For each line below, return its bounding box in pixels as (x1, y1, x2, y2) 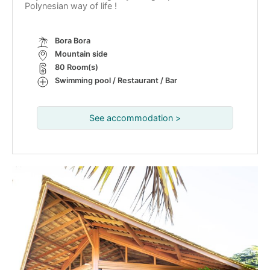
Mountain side (55, 49, 108, 58)
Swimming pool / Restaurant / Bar (55, 76, 177, 85)
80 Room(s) (55, 63, 98, 72)
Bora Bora (55, 36, 90, 45)
